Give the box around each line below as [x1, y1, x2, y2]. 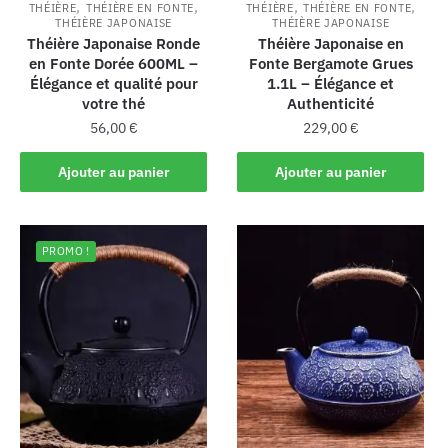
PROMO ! [42, 244, 90, 259]
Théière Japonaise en [257, 34, 404, 54]
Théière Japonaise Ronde [27, 34, 201, 54]
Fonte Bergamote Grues [248, 54, 413, 74]
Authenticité [287, 94, 375, 114]
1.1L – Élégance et [267, 74, 395, 94]
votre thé [82, 94, 146, 114]
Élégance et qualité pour [29, 74, 198, 94]
